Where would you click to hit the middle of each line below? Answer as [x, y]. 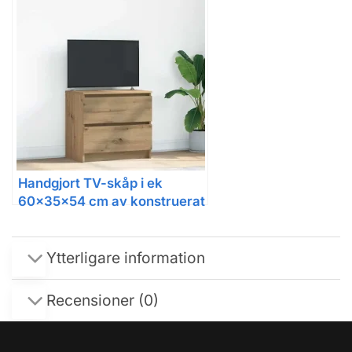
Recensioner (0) [103, 301]
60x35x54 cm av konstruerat [112, 202]
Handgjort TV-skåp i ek [90, 183]
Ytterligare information [126, 258]
